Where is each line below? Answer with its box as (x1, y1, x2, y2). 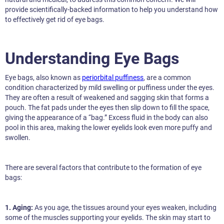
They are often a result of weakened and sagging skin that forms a (5, 93, 209, 102)
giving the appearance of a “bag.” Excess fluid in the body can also (5, 113, 208, 122)
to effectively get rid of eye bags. (5, 15, 104, 24)
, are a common (143, 73, 191, 82)
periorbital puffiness (82, 73, 143, 82)
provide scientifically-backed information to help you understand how (5, 5, 218, 14)
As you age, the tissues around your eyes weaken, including (34, 203, 216, 212)
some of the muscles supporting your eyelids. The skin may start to (5, 213, 210, 222)
